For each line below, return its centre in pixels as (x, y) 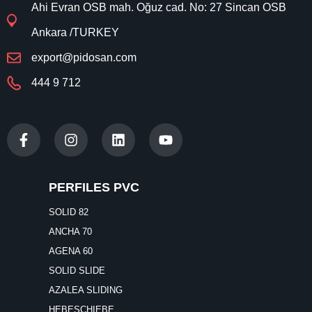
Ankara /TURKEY (75, 32)
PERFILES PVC (94, 187)
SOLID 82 (69, 212)
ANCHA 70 (70, 231)
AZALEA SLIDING (86, 290)
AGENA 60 (71, 251)
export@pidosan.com (84, 57)
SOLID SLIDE (77, 270)
